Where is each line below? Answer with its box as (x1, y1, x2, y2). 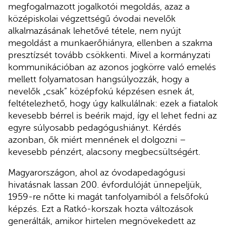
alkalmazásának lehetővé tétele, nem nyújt (8, 25, 181, 36)
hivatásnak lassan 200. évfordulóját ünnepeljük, (8, 180, 202, 190)
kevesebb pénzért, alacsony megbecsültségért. (8, 146, 200, 157)
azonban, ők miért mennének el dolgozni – (8, 134, 186, 145)
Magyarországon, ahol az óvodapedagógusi (8, 167, 185, 178)
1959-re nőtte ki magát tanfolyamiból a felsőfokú (8, 192, 209, 202)
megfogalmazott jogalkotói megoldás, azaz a (8, 1, 190, 12)
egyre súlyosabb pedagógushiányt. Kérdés (8, 122, 181, 133)
